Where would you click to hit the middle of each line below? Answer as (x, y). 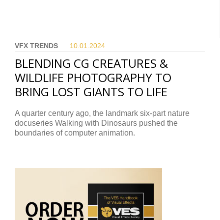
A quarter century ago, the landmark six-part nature (102, 113)
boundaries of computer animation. (75, 133)
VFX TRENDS (36, 46)
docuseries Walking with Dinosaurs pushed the (96, 123)
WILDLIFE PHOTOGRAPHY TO (93, 78)
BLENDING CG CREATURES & (91, 63)
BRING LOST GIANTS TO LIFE (91, 92)
